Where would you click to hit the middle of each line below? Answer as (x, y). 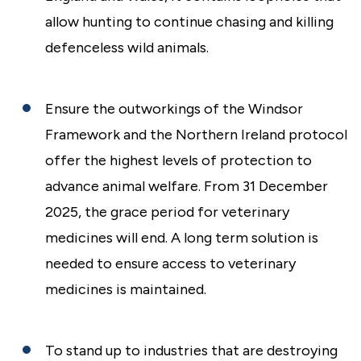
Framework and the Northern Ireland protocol (196, 135)
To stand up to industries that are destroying (191, 351)
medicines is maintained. (126, 289)
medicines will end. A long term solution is (182, 238)
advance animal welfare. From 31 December (187, 186)
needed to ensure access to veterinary (170, 263)
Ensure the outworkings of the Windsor (174, 109)
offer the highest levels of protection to (178, 160)
